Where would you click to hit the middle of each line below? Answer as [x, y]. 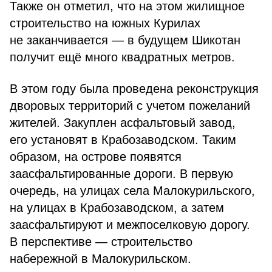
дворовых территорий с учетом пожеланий [130, 106]
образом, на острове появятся [96, 157]
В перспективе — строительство [101, 242]
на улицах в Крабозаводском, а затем [117, 208]
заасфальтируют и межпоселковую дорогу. [130, 225]
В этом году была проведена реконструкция [134, 89]
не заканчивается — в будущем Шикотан [125, 40]
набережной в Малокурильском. [100, 259]
